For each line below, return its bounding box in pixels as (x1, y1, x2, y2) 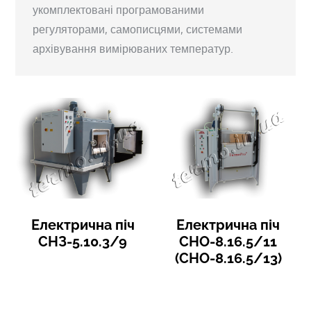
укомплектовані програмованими (33, 2, 205, 17)
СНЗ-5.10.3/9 (38, 233, 128, 251)
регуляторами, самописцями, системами (33, 22, 243, 36)
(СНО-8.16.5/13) (174, 250, 282, 267)
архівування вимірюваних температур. (33, 41, 234, 56)
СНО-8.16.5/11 (179, 233, 278, 251)
